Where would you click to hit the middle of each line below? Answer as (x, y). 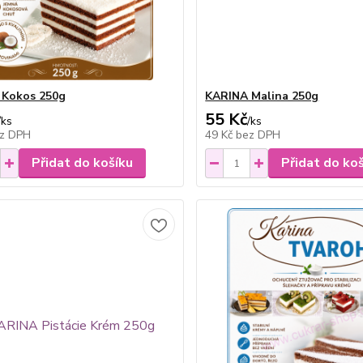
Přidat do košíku (82, 163)
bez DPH (258, 135)
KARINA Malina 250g (262, 96)
